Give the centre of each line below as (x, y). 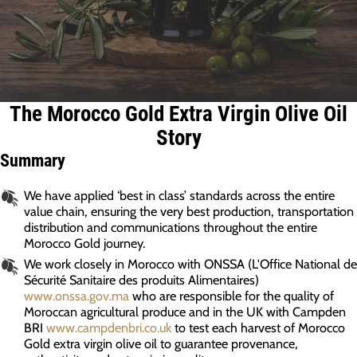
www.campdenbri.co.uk (109, 328)
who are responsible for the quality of (231, 296)
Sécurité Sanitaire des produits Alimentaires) (141, 280)
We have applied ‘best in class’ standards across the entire (179, 196)
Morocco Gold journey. (84, 243)
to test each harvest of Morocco (258, 328)
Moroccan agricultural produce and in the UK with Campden (185, 312)
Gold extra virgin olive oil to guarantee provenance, (161, 344)
